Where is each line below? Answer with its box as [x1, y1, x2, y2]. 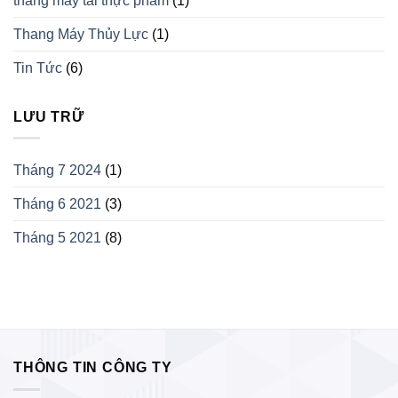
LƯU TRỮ [13, 108, 84, 124]
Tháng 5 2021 [13, 230, 101, 246]
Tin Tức [13, 60, 62, 76]
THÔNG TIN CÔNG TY [13, 360, 172, 376]
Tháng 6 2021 [13, 196, 101, 212]
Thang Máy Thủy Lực [13, 26, 148, 42]
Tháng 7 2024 [13, 163, 101, 179]
